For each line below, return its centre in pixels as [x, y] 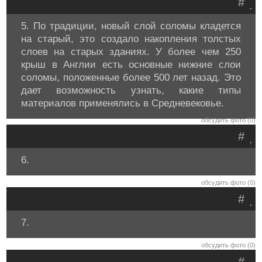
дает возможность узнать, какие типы [131, 90]
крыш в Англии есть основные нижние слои [131, 65]
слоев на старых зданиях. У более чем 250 [131, 52]
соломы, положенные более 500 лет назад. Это [131, 77]
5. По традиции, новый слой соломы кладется [131, 26]
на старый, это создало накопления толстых [131, 39]
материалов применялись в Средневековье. [123, 103]
